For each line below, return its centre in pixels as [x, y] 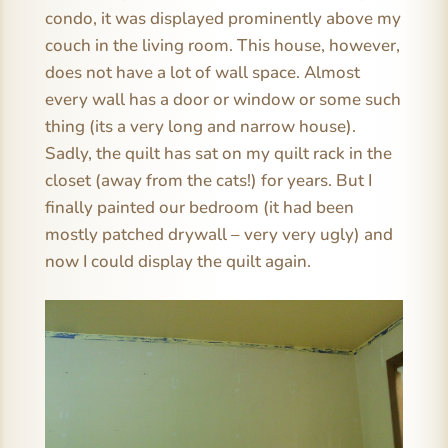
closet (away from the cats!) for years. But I [208, 180]
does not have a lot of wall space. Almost [202, 72]
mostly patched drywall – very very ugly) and [218, 234]
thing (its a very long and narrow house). [200, 126]
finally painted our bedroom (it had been [199, 207]
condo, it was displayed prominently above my [222, 18]
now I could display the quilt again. [177, 261]
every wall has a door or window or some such [222, 99]
